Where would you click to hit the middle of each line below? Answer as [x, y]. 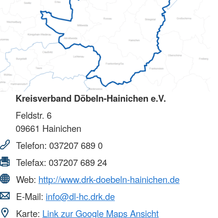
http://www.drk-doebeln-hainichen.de [109, 179]
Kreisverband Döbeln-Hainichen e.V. [91, 98]
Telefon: [31, 145]
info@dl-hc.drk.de [80, 196]
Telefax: [31, 162]
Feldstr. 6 [34, 115]
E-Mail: [30, 196]
